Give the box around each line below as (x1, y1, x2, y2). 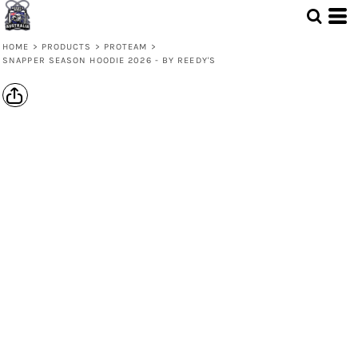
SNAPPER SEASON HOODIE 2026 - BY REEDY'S (2, 55, 216, 66)
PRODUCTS (41, 42, 92, 52)
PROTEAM (103, 42, 148, 52)
